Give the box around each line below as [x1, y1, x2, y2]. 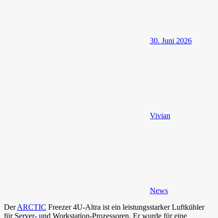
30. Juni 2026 [150, 36, 192, 45]
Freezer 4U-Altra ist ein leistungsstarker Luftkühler [46, 203, 204, 212]
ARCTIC [17, 203, 46, 212]
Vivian [150, 111, 170, 120]
